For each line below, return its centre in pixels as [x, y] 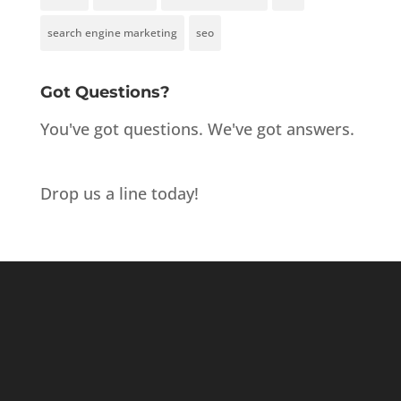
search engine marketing [112, 32]
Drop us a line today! [119, 193]
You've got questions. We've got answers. [197, 128]
